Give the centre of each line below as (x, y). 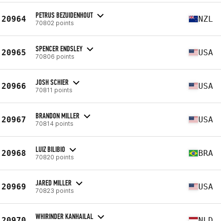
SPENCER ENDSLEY (59, 48)
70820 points (55, 157)
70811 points (54, 90)
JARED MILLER (54, 183)
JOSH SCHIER (52, 82)
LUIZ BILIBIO (50, 149)
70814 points (55, 123)
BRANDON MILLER (57, 115)
